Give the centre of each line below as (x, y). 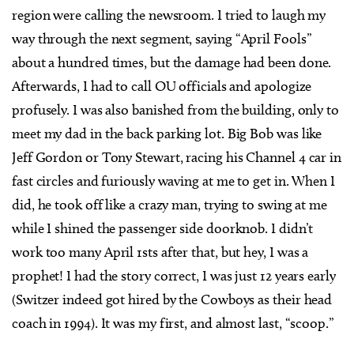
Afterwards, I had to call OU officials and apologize (162, 86)
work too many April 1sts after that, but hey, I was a (160, 252)
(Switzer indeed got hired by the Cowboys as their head (172, 299)
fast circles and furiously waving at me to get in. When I (173, 181)
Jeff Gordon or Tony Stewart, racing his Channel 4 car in (177, 157)
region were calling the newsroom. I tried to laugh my (169, 15)
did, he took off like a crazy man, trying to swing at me (169, 205)
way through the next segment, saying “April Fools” (162, 39)
